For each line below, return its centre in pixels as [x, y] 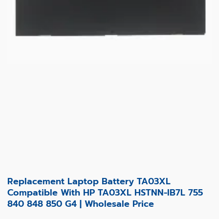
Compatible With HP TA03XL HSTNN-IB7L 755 [105, 192]
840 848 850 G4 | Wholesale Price [81, 204]
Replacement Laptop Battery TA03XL [89, 181]
